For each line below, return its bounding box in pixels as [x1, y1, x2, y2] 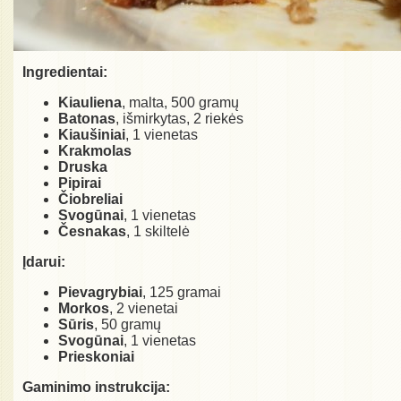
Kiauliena [58, 95, 122, 111]
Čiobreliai [58, 192, 123, 208]
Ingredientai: [22, 64, 107, 81]
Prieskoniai [58, 349, 134, 365]
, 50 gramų [94, 317, 161, 333]
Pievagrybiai [58, 285, 142, 301]
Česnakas [58, 224, 126, 240]
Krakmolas [58, 143, 132, 159]
